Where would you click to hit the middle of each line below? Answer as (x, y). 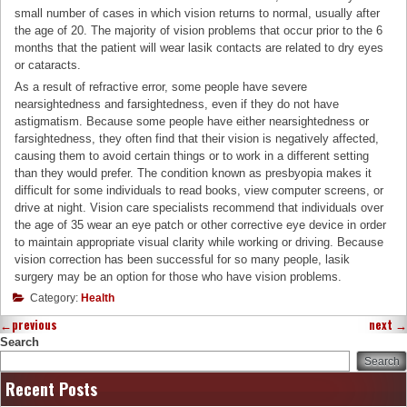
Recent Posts (51, 389)
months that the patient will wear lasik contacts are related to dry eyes (199, 48)
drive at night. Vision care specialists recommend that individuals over (199, 208)
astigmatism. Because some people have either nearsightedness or (192, 122)
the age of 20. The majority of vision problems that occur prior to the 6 (199, 31)
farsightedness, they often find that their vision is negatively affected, (197, 139)
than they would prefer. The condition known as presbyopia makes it (194, 174)
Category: (54, 298)
